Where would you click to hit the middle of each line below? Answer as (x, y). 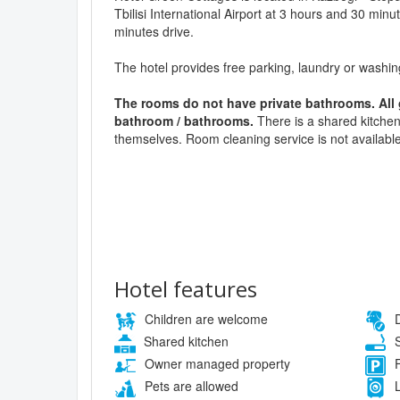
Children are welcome (204, 319)
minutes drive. (154, 31)
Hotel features (186, 289)
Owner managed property (216, 363)
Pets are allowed (190, 385)
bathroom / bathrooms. (184, 120)
